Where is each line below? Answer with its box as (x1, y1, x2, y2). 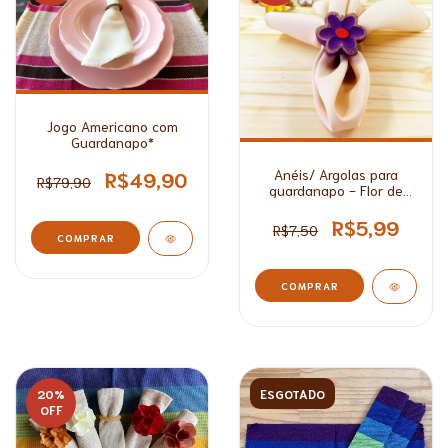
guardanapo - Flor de (269, 180, 403, 199)
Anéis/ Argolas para (274, 164, 398, 183)
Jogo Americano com (46, 116, 178, 135)
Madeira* (308, 196, 364, 215)
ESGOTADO (260, 385, 325, 401)
